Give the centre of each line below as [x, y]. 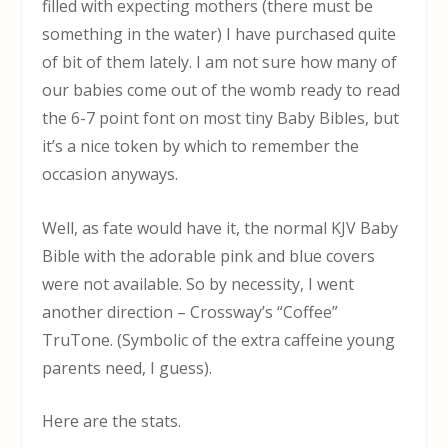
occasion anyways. [110, 174]
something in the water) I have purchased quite [219, 34]
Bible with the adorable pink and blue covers [209, 255]
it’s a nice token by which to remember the [201, 146]
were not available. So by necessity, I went [198, 283]
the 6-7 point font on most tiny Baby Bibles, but [221, 118]
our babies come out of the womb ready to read [221, 90]
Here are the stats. [112, 421]
